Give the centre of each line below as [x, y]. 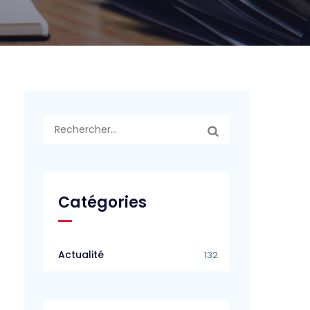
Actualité [81, 255]
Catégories [103, 202]
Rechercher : [75, 121]
